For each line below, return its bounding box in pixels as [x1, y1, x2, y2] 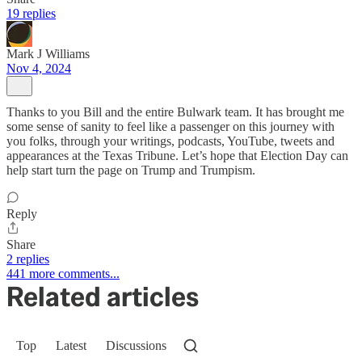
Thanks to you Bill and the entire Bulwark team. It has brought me [6, 104, 344, 119]
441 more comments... [6, 266, 120, 280]
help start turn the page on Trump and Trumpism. [6, 162, 255, 177]
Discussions [106, 338, 166, 352]
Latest [56, 338, 86, 352]
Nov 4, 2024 [6, 61, 71, 75]
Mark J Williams [6, 46, 90, 61]
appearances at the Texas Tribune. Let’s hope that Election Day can [6, 148, 348, 162]
